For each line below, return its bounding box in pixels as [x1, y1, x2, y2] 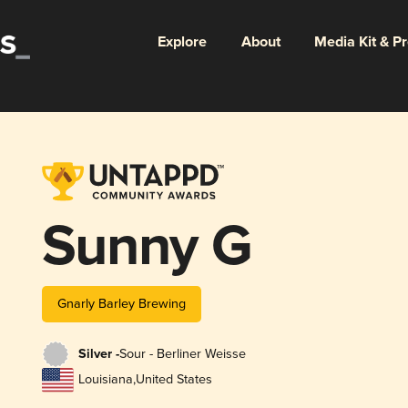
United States [135, 372, 212, 388]
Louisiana [77, 372, 133, 388]
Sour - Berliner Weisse [118, 346, 246, 362]
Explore [157, 32, 207, 52]
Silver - [77, 346, 119, 363]
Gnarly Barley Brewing [56, 295, 186, 311]
